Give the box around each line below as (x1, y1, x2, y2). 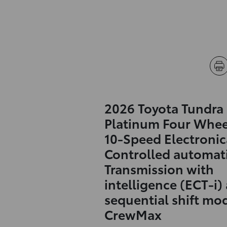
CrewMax (104, 205, 162, 223)
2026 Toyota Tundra (104, 99, 223, 117)
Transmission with (104, 160, 214, 177)
